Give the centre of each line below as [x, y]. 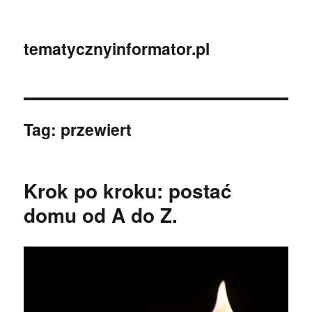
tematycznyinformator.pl [117, 48]
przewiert [96, 129]
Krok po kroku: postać [128, 190]
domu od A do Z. [101, 215]
